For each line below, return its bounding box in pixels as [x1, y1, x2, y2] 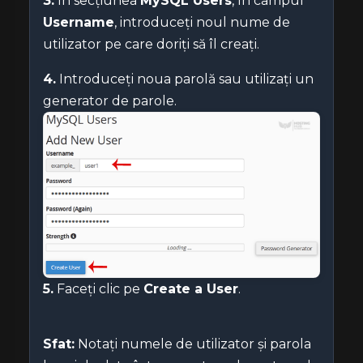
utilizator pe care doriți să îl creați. [43, 36, 259, 52]
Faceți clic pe [53, 280, 143, 297]
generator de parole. [43, 93, 177, 109]
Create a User [143, 280, 238, 297]
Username [43, 15, 114, 30]
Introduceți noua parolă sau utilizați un [56, 71, 314, 87]
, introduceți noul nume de [114, 15, 290, 30]
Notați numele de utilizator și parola [75, 335, 311, 352]
